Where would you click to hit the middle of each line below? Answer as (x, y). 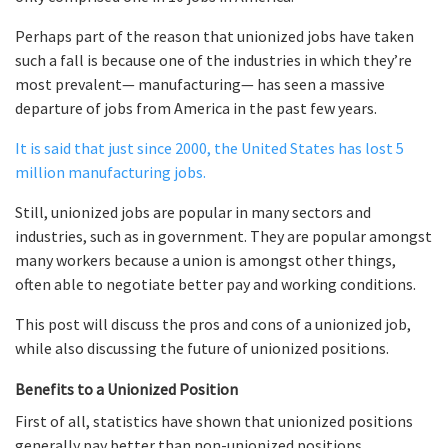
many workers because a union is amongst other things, (205, 260)
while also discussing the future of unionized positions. (202, 348)
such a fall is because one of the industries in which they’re (213, 60)
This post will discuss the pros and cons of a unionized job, (213, 324)
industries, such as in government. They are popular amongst (223, 236)
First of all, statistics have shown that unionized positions (214, 421)
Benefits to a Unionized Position (126, 389)
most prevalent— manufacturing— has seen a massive (200, 84)
